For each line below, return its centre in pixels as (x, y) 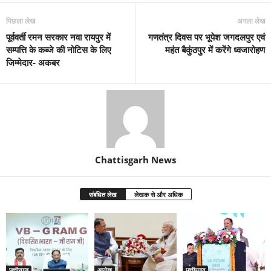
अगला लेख (251, 21)
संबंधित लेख (103, 194)
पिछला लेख (21, 21)
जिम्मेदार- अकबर (33, 62)
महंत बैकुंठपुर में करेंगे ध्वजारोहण (215, 49)
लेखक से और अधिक (158, 194)
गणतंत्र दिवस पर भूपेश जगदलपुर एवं (207, 37)
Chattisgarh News (135, 159)
